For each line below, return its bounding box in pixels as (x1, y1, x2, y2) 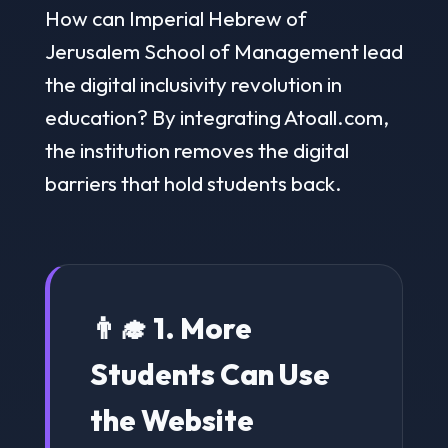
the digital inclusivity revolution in (44, 70, 342, 97)
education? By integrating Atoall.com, (44, 103, 389, 130)
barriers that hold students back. (44, 169, 342, 196)
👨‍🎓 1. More (89, 309, 252, 346)
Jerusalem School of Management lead (44, 37, 403, 64)
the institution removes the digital (44, 136, 349, 163)
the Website (89, 401, 254, 438)
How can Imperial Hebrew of (44, 4, 307, 31)
